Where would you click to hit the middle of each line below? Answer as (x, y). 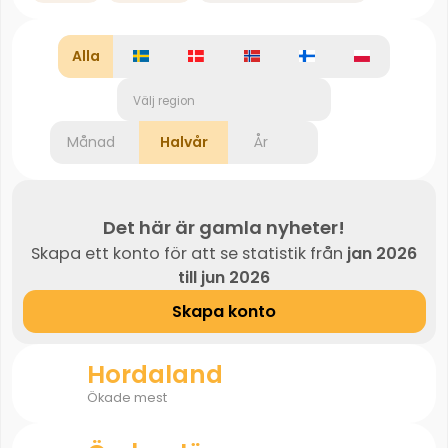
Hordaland (154, 375)
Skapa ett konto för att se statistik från (189, 254)
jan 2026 (382, 254)
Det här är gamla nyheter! (224, 228)
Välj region (163, 100)
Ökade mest (126, 398)
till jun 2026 (224, 278)
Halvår (184, 141)
